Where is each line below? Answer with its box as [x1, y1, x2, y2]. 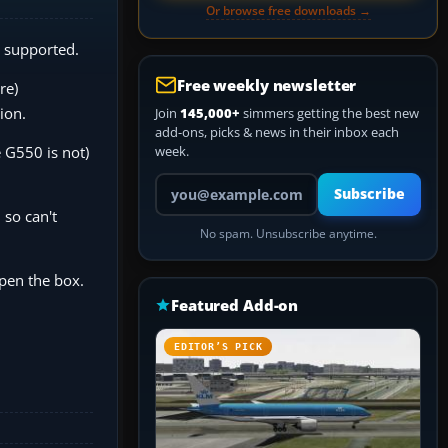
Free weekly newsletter [177, 75, 357, 95]
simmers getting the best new [240, 104, 419, 122]
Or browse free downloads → [205, 2, 371, 19]
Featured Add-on [171, 295, 299, 315]
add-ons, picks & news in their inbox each [155, 123, 399, 141]
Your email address [154, 172, 267, 190]
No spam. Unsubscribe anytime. [199, 226, 377, 241]
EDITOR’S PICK [174, 341, 263, 352]
